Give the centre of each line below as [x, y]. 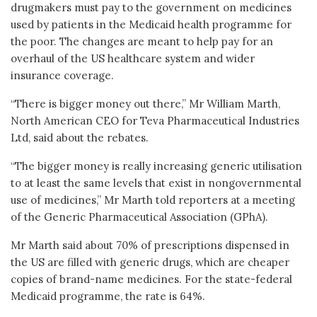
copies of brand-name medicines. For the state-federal [151, 279]
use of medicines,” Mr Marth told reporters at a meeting [153, 200]
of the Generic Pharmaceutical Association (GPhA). [139, 217]
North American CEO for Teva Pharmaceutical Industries [155, 120]
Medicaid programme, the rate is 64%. [108, 296]
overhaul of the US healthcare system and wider [133, 58]
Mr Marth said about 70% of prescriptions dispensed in [150, 245]
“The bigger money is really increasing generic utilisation [156, 166]
